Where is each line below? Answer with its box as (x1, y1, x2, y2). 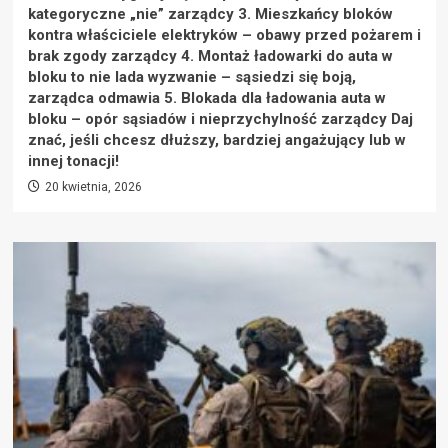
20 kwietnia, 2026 (44, 180, 142, 194)
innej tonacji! (27, 152, 119, 170)
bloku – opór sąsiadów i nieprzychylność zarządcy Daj (27, 110, 413, 128)
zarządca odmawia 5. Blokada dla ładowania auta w (27, 89, 386, 107)
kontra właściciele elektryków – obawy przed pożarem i (27, 26, 421, 44)
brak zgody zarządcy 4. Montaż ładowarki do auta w (27, 47, 393, 65)
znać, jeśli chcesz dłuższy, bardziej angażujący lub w (27, 131, 406, 149)
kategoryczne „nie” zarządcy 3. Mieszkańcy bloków (27, 5, 393, 23)
